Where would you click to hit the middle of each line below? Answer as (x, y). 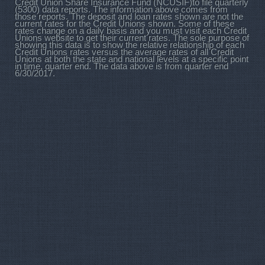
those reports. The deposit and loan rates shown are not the (129, 17)
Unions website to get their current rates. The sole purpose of (132, 38)
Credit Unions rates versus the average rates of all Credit (124, 52)
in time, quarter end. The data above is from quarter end (122, 67)
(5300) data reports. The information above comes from (121, 10)
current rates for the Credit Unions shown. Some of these (125, 24)
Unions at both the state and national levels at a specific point (132, 59)
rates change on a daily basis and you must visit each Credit (131, 31)
